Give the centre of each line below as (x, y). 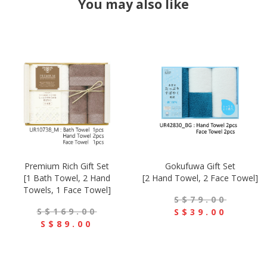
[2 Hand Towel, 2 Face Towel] (200, 178)
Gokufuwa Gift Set (200, 166)
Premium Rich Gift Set (67, 166)
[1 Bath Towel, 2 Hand (67, 178)
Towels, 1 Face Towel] (67, 190)
